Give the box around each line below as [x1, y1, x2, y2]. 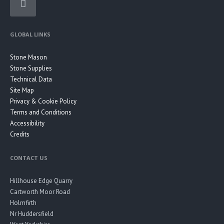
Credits [10, 130, 29, 139]
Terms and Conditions [10, 108, 71, 117]
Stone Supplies [10, 64, 52, 73]
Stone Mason [10, 53, 47, 62]
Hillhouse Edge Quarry [10, 176, 72, 185]
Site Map [10, 86, 34, 95]
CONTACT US [10, 154, 47, 162]
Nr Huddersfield [10, 209, 53, 218]
